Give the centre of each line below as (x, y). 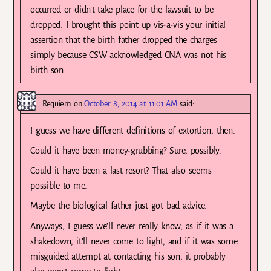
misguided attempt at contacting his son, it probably (128, 256)
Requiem (57, 104)
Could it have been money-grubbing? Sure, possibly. (126, 151)
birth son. (48, 70)
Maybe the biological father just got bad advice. (119, 206)
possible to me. (59, 186)
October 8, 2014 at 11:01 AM (131, 104)
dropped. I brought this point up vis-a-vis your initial (128, 25)
